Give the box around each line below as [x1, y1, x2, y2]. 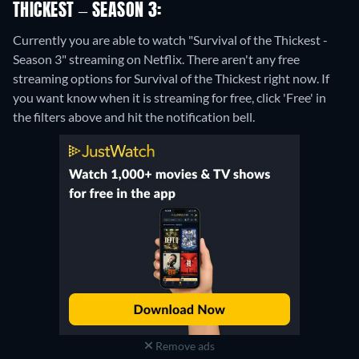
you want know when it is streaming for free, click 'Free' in [13, 89, 326, 105]
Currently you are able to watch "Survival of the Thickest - [13, 31, 328, 47]
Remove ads [152, 338, 215, 353]
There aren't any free [187, 50, 300, 67]
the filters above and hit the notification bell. [13, 108, 255, 124]
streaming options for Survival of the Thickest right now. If [13, 70, 329, 86]
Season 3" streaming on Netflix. [13, 50, 187, 67]
